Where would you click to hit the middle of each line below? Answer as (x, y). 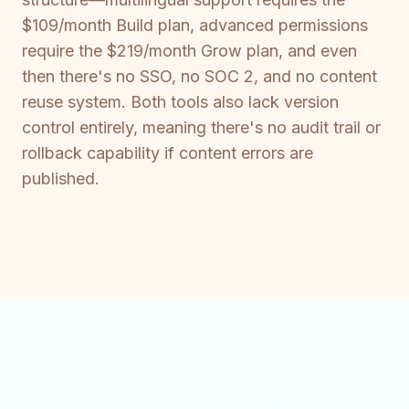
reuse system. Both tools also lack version (180, 102)
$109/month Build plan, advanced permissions (195, 26)
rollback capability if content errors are (168, 153)
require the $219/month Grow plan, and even (189, 51)
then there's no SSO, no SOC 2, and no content (199, 77)
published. (61, 179)
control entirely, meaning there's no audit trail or (201, 128)
